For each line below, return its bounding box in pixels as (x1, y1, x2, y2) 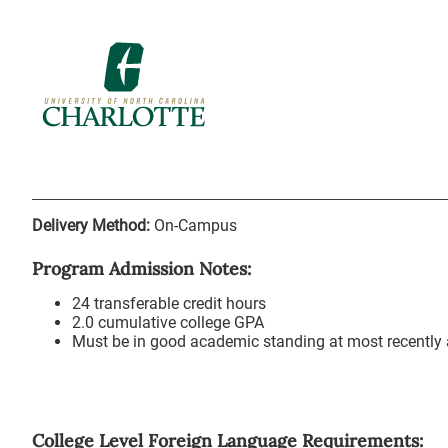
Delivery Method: (32, 216, 150, 235)
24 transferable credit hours (72, 294, 266, 313)
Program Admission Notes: (32, 257, 251, 280)
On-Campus (154, 216, 237, 235)
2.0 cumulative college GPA (72, 313, 264, 332)
